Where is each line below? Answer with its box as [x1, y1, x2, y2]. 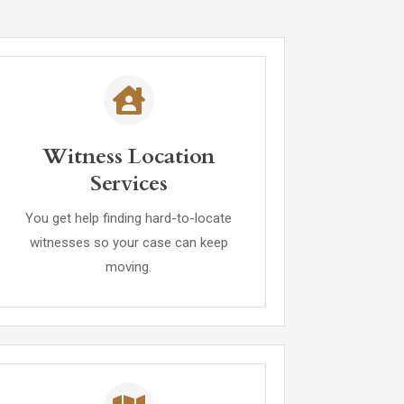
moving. [106, 259, 152, 275]
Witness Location [42, 142, 216, 171]
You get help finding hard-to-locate [25, 210, 233, 226]
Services [89, 169, 168, 198]
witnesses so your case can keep [29, 234, 228, 251]
